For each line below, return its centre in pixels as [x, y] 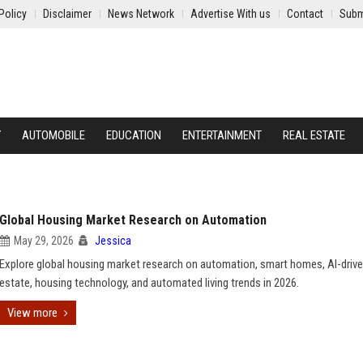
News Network [141, 14]
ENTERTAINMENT [222, 135]
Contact [305, 14]
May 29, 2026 [44, 241]
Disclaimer [67, 14]
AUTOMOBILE [53, 135]
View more [32, 313]
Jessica [113, 241]
